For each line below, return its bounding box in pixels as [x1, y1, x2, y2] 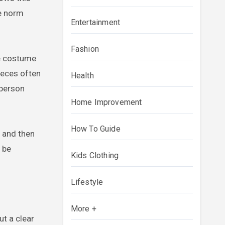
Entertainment [70, 18, 121, 27]
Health [70, 71, 94, 80]
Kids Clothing [70, 151, 119, 160]
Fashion [70, 44, 99, 54]
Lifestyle [70, 177, 103, 187]
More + [70, 204, 96, 213]
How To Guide [70, 124, 121, 134]
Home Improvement [70, 97, 142, 107]
